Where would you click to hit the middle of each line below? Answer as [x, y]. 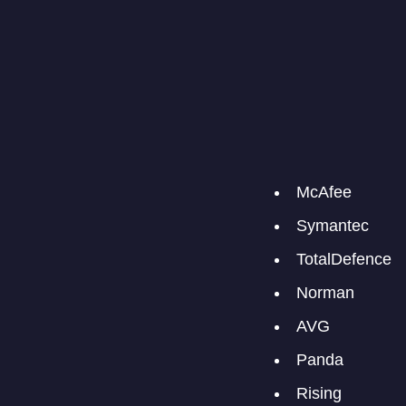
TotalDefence [343, 259]
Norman [325, 292]
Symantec [332, 225]
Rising [319, 393]
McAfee [324, 192]
